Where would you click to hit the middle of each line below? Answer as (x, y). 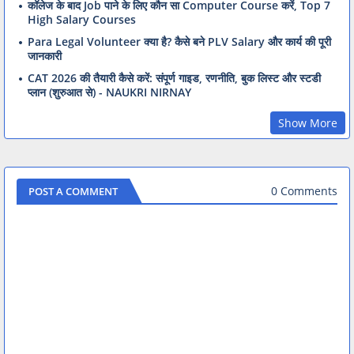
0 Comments (304, 191)
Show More (308, 122)
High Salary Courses (82, 19)
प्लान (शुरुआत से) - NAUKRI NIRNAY (109, 92)
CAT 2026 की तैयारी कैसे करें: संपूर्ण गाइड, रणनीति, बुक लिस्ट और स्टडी (174, 77)
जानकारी (45, 55)
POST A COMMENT (73, 191)
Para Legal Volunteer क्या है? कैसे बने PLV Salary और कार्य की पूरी (179, 41)
